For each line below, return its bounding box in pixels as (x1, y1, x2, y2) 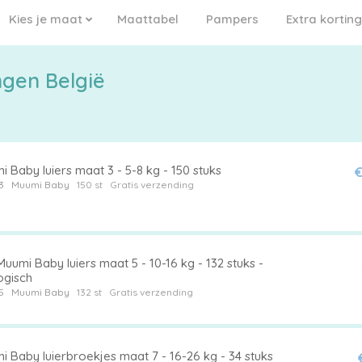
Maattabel (117, 11, 179, 27)
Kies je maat (9, 11, 86, 27)
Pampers (206, 11, 259, 27)
